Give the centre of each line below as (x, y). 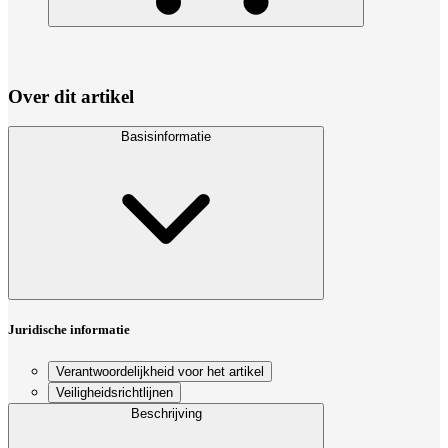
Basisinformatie (166, 137)
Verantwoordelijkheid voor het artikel (160, 371)
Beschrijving (166, 413)
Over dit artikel (71, 96)
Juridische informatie (69, 330)
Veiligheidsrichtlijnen (114, 392)
